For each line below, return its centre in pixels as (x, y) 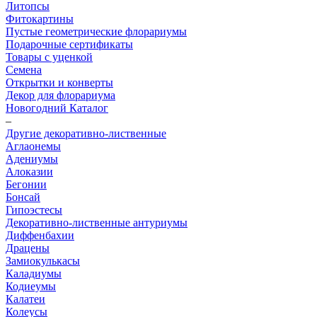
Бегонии (26, 184)
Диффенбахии (40, 235)
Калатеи (25, 299)
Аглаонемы (33, 146)
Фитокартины (40, 19)
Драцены (28, 248)
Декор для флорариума (60, 95)
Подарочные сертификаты (69, 44)
